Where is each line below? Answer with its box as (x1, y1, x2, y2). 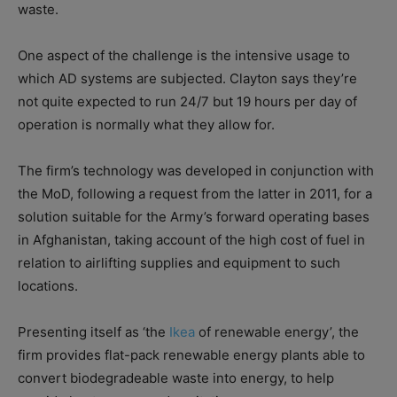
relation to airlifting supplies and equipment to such (18, 253, 340, 271)
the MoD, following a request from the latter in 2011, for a (18, 184, 372, 202)
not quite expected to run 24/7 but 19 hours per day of (18, 92, 357, 110)
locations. (18, 276, 78, 294)
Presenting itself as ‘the (18, 323, 169, 340)
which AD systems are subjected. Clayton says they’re (18, 69, 357, 87)
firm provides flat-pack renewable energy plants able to (18, 346, 365, 363)
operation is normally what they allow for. (18, 115, 275, 133)
